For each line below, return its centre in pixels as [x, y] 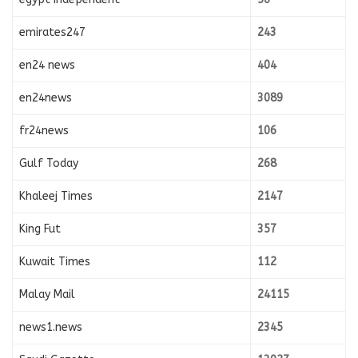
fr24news [44, 130]
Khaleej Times [56, 196]
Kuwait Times [55, 261]
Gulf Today [49, 163]
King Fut [40, 229]
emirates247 [52, 32]
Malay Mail [47, 294]
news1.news [51, 327]
